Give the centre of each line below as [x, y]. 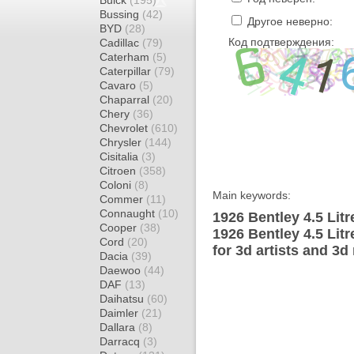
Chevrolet [125, 128]
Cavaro [119, 85]
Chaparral [126, 100]
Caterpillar [127, 71]
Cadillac [121, 43]
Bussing [121, 14]
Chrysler [122, 142]
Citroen [119, 171]
